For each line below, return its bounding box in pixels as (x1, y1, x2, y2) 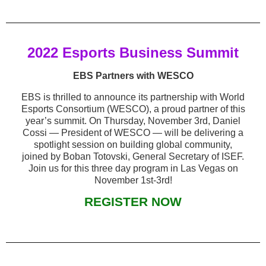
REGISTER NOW (84, 195, 182, 209)
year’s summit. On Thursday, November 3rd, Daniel (26, 116, 240, 126)
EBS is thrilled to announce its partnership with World (21, 92, 245, 102)
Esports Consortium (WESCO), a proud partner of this (21, 104, 245, 114)
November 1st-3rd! (94, 175, 172, 185)
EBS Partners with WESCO (72, 71, 194, 81)
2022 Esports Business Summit (27, 45, 239, 61)
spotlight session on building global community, (34, 140, 232, 150)
